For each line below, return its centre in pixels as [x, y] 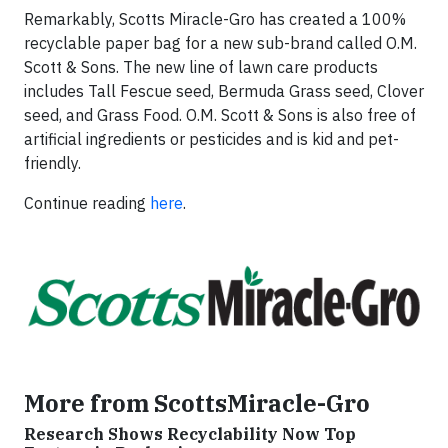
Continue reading [87, 203]
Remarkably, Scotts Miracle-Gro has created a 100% [215, 19]
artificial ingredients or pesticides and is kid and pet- [211, 139]
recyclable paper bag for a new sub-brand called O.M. [220, 43]
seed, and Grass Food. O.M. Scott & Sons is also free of [220, 115]
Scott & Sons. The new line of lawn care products [201, 67]
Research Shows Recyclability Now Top [190, 434]
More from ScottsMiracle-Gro [197, 403]
